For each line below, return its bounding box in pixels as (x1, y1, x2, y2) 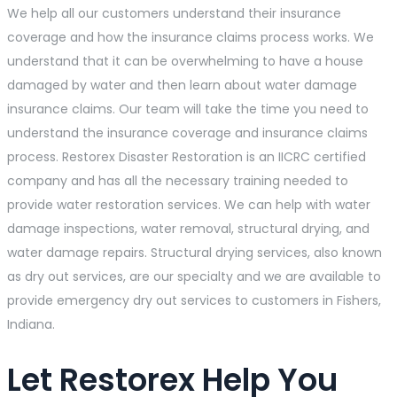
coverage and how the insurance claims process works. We (7, 28, 374, 47)
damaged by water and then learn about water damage (7, 76, 357, 95)
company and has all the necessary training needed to (7, 172, 348, 191)
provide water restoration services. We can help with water (7, 196, 370, 214)
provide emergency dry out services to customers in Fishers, (7, 292, 381, 310)
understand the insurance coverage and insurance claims (7, 124, 368, 143)
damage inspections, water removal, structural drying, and (7, 220, 370, 238)
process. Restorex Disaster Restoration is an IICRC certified (7, 148, 366, 167)
